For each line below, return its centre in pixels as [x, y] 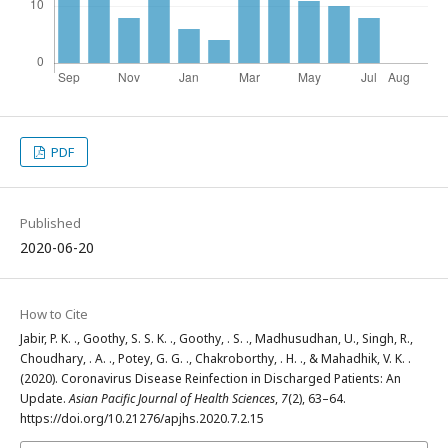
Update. [44, 398]
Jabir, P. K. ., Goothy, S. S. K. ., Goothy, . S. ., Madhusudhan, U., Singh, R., [216, 338]
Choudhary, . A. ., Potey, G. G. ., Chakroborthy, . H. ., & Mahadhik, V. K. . [215, 358]
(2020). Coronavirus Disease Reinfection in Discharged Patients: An [210, 378]
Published [50, 223]
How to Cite [54, 314]
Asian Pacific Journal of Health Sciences [172, 398]
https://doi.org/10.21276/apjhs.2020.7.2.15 [142, 418]
